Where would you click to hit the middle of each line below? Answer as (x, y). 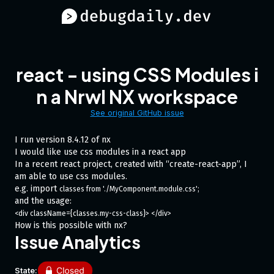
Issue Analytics (78, 242)
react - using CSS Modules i (137, 75)
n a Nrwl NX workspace (137, 97)
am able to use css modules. (71, 176)
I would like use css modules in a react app (100, 152)
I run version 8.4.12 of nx (63, 140)
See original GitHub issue (137, 113)
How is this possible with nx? (71, 225)
